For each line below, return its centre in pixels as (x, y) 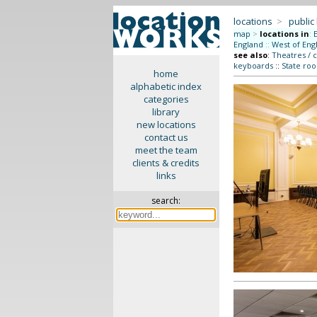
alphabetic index (166, 86)
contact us (166, 137)
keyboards (253, 65)
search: (166, 201)
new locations (166, 125)
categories (166, 99)
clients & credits (166, 163)
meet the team (166, 150)
